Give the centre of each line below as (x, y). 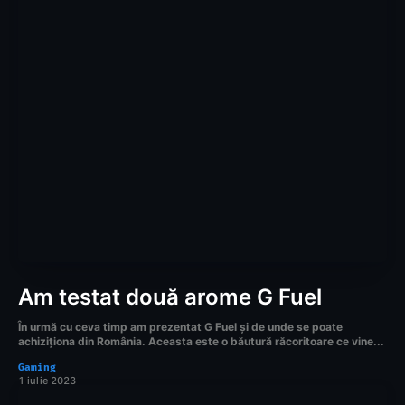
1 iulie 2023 (47, 380)
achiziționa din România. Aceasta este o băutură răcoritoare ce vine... (201, 341)
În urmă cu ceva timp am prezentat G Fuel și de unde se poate (180, 326)
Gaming (37, 367)
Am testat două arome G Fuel (170, 297)
